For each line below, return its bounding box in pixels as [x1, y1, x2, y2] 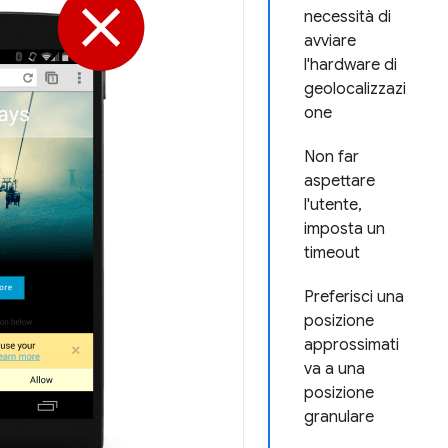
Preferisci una [304, 287, 404, 307]
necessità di [304, 7, 391, 27]
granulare [304, 407, 374, 427]
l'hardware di [304, 55, 397, 75]
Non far [304, 147, 359, 167]
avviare [304, 31, 356, 51]
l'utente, [304, 195, 362, 215]
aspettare [304, 171, 375, 191]
